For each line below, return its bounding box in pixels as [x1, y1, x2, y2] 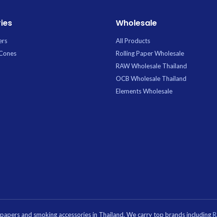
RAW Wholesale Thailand [116, 62, 187, 70]
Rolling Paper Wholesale [116, 49, 184, 57]
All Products [116, 36, 150, 45]
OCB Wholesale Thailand [116, 74, 186, 82]
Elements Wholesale [116, 87, 172, 95]
